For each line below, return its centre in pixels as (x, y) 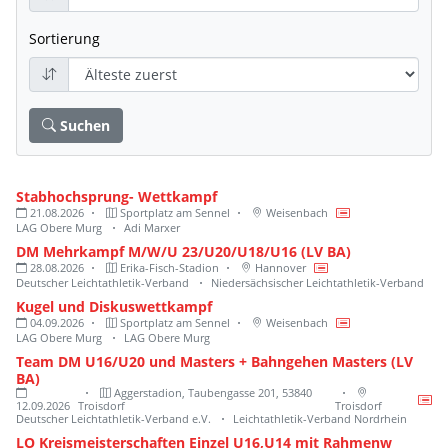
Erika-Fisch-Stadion (168, 267)
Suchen (85, 125)
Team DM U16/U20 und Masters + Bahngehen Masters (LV (214, 361)
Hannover (279, 267)
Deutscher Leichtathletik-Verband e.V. (115, 418)
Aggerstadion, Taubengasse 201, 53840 (211, 392)
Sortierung (64, 38)
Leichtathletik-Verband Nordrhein (320, 418)
